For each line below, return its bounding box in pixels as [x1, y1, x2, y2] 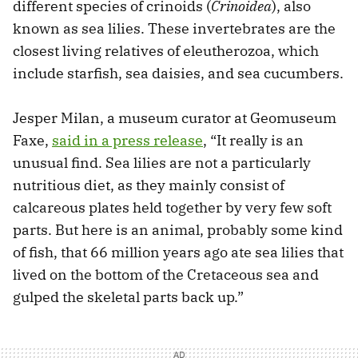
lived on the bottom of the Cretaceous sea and [13, 265, 319, 284]
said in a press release [52, 131, 203, 150]
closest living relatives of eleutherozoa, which [13, 42, 319, 61]
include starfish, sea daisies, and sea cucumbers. [13, 64, 344, 83]
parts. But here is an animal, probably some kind [13, 221, 343, 240]
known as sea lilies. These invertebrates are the [13, 19, 336, 38]
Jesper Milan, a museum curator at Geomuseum [13, 109, 336, 128]
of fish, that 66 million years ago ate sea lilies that [13, 243, 344, 262]
